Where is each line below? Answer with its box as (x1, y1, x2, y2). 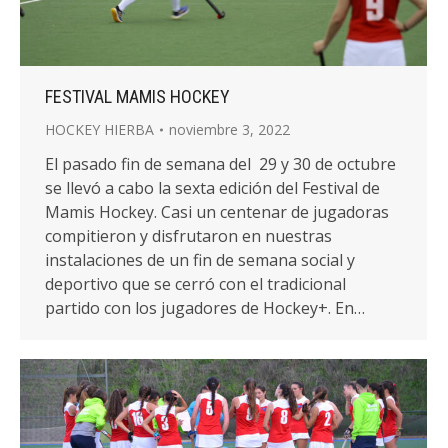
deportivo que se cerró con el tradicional (45, 272, 346, 295)
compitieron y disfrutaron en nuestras (45, 224, 332, 247)
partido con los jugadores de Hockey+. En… (45, 296, 365, 319)
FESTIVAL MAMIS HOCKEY (45, 85, 230, 107)
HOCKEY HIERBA (45, 119, 154, 139)
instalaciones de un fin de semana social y (45, 248, 355, 271)
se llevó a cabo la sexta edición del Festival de (45, 176, 380, 199)
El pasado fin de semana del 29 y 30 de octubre (45, 152, 396, 175)
